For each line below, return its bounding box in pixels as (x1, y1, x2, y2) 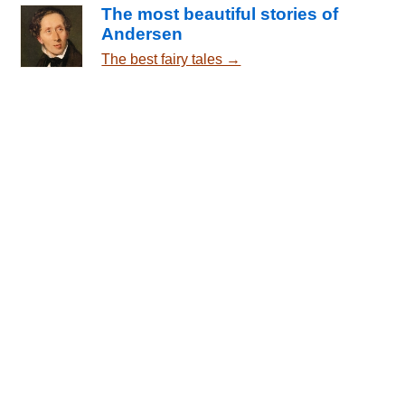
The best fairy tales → (101, 51, 241, 67)
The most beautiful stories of (101, 4, 339, 24)
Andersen (101, 24, 184, 43)
